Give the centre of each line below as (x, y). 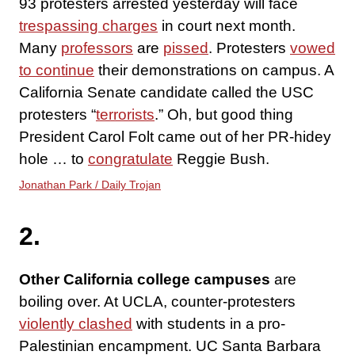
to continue (57, 71)
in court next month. (227, 26)
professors (97, 48)
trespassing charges (88, 26)
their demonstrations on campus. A (214, 71)
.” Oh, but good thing (224, 115)
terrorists (125, 115)
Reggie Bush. (221, 159)
